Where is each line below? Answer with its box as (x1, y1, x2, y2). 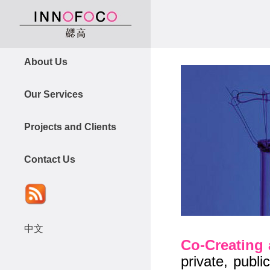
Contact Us (24, 154, 75, 165)
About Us (24, 57, 67, 67)
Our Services (24, 89, 83, 99)
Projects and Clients (24, 122, 116, 132)
